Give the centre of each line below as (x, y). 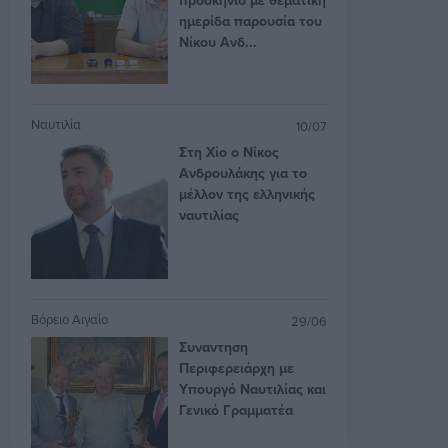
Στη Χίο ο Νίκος (229, 152)
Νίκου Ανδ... (218, 41)
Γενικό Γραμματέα (236, 410)
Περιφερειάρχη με (237, 368)
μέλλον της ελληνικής (247, 194)
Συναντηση (214, 347)
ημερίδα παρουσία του (251, 20)
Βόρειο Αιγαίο (70, 319)
